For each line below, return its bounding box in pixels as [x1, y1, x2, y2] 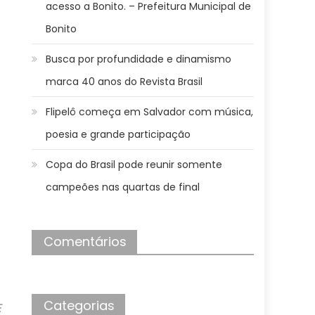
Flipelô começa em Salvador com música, [46, 105, 254, 119]
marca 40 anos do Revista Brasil [46, 75, 203, 89]
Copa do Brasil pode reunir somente [46, 157, 223, 172]
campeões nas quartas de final [46, 180, 200, 194]
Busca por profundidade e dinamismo [46, 52, 232, 66]
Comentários [44, 233, 127, 250]
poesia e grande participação [46, 127, 191, 141]
